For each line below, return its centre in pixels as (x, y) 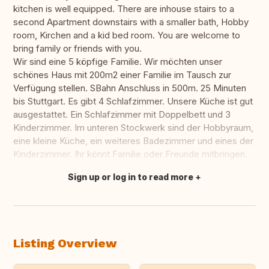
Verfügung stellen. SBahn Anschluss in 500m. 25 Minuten (130, 88)
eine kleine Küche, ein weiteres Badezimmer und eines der (133, 141)
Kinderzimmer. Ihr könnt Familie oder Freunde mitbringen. (130, 154)
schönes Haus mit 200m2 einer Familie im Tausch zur (122, 75)
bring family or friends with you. (77, 49)
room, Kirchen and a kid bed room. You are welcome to (127, 35)
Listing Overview (65, 243)
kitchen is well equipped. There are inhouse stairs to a (124, 9)
